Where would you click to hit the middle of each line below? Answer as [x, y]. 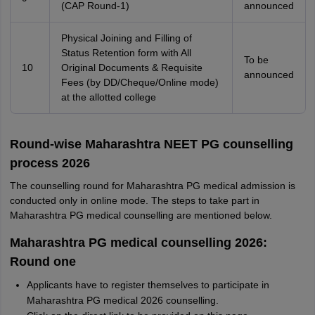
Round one [43, 262]
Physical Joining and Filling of [126, 38]
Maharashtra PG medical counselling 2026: [138, 243]
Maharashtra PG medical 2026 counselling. [122, 300]
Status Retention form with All [126, 53]
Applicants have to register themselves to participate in [148, 285]
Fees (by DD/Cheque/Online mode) [140, 82]
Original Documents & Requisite [131, 67]
